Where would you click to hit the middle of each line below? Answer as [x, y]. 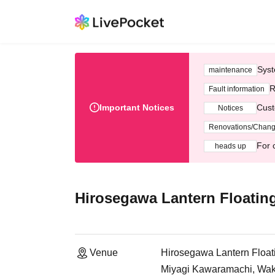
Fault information [237, 89]
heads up [230, 146]
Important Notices [137, 107]
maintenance [230, 70]
